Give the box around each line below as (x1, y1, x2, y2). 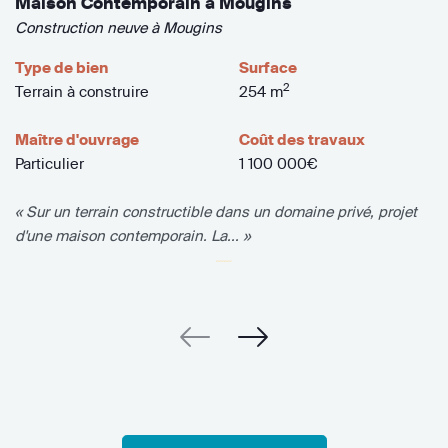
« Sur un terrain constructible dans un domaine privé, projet (15, 201, 417, 221)
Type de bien (15, 57, 108, 77)
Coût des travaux (238, 129, 365, 149)
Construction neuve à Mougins (15, 17, 222, 37)
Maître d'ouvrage (15, 129, 139, 149)
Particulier (15, 153, 84, 173)
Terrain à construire (15, 81, 149, 101)
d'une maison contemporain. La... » (15, 225, 250, 245)
